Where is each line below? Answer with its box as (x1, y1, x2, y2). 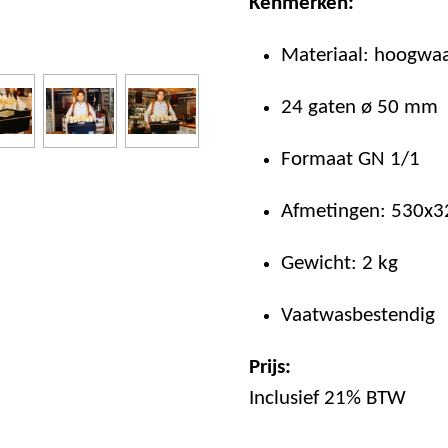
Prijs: (249, 356, 291, 378)
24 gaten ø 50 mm (280, 96, 438, 118)
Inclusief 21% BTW (249, 387, 406, 409)
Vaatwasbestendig (280, 304, 435, 326)
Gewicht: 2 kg (280, 252, 398, 274)
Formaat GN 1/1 (280, 148, 420, 170)
